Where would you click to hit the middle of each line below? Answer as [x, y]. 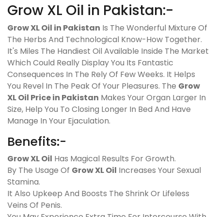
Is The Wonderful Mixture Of [154, 28]
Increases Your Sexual [159, 170]
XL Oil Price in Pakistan [53, 97]
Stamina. [24, 182]
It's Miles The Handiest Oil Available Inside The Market [108, 51]
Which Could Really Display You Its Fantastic [90, 62]
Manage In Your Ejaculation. [59, 121]
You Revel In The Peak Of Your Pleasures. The [93, 86]
